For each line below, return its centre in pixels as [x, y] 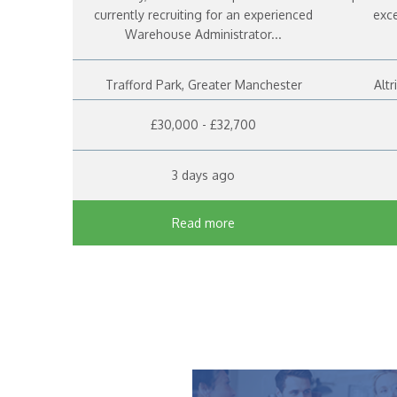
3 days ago [204, 175]
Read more [204, 222]
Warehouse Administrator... [204, 35]
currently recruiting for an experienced [204, 15]
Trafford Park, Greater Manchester [203, 85]
